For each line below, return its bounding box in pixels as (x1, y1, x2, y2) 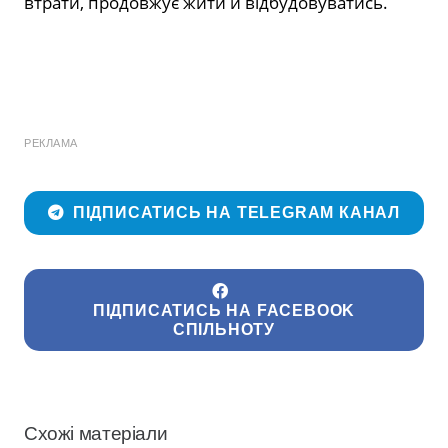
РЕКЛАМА (24, 136, 78, 149)
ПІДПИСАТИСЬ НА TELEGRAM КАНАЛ (72, 204, 401, 222)
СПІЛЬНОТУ (172, 320, 276, 338)
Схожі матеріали (24, 423, 168, 445)
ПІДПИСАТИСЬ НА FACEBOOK (92, 301, 356, 319)
